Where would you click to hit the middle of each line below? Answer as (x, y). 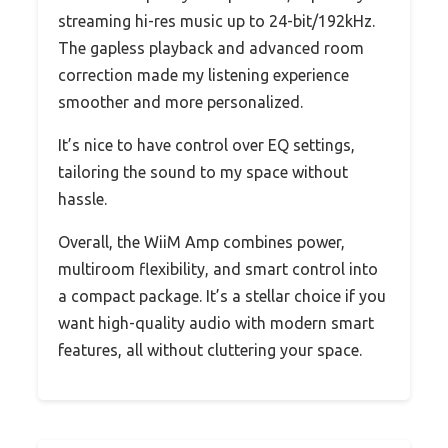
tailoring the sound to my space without (203, 171)
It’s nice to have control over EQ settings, (206, 144)
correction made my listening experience (203, 74)
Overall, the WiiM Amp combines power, (201, 241)
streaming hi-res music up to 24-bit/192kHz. (216, 20)
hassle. (82, 198)
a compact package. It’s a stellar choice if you (222, 295)
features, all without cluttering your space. (210, 349)
